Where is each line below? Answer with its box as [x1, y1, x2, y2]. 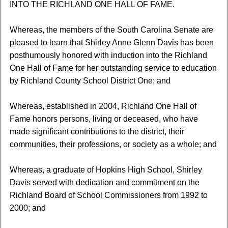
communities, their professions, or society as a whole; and [9, 140, 217, 149]
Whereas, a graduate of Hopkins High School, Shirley [9, 165, 202, 174]
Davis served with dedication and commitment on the [9, 178, 199, 187]
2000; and [9, 204, 46, 212]
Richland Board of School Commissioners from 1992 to [9, 191, 208, 199]
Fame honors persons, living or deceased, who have [9, 115, 198, 123]
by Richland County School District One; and [9, 76, 170, 85]
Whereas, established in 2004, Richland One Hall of [9, 102, 196, 110]
